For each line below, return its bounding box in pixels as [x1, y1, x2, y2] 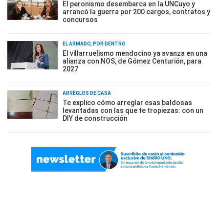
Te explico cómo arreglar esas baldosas [63, 99, 192, 107]
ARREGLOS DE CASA [63, 90, 111, 96]
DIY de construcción [63, 114, 128, 122]
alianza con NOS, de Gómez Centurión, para [63, 57, 201, 65]
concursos [63, 16, 98, 23]
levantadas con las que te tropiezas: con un [63, 107, 203, 114]
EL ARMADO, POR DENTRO [63, 41, 126, 46]
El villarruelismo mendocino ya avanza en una [63, 49, 207, 57]
